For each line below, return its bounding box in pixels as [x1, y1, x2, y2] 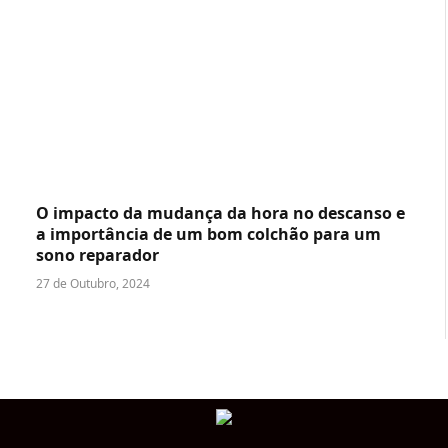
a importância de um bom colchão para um [36, 223, 381, 246]
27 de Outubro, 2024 [36, 275, 150, 293]
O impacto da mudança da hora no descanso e [36, 202, 405, 225]
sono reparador [36, 244, 159, 267]
